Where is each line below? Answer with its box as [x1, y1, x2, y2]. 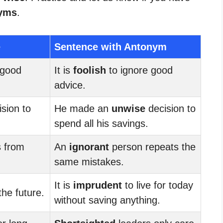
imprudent [73, 179, 122, 191]
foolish [73, 64, 106, 76]
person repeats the [109, 141, 196, 152]
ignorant [69, 141, 109, 152]
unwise [111, 103, 145, 114]
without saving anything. [54, 194, 160, 206]
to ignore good [106, 64, 173, 76]
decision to [145, 103, 196, 114]
